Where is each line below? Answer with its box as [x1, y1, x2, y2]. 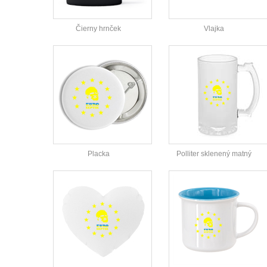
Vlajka [204, 24, 224, 33]
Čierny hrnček [76, 24, 121, 33]
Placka [87, 150, 110, 159]
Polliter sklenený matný [176, 150, 252, 159]
